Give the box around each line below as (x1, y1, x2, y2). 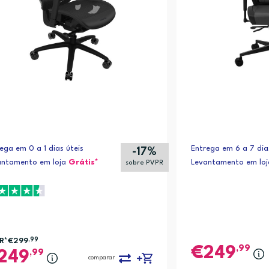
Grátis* (68, 159, 98, 167)
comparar (88, 255, 115, 261)
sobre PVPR (125, 160, 164, 167)
